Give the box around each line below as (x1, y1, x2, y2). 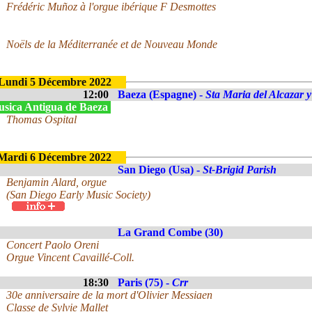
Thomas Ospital (6, 114, 77, 125)
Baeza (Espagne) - (118, 88, 205, 100)
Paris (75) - (118, 276, 172, 288)
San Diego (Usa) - (118, 164, 203, 175)
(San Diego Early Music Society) (6, 189, 150, 201)
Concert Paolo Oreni (6, 239, 99, 251)
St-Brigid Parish (203, 164, 276, 175)
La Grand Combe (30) (118, 226, 223, 238)
